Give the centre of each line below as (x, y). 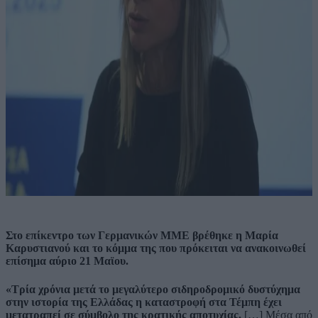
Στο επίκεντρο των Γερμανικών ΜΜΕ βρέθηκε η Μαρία (142, 236)
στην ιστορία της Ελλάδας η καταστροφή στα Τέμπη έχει (144, 302)
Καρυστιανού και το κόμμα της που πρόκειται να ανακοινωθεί (156, 248)
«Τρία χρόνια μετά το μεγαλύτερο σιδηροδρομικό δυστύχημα (153, 289)
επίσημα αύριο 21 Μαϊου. (67, 261)
